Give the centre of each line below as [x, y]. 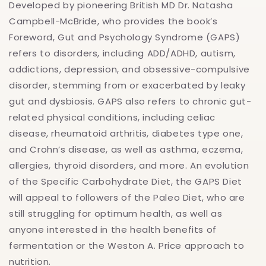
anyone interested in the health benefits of [113, 230]
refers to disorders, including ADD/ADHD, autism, [122, 53]
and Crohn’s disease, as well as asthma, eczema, [126, 150]
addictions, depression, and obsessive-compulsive [129, 69]
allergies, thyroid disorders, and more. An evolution [129, 166]
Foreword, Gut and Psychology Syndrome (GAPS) [125, 37]
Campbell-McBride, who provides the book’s [113, 21]
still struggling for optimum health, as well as [116, 214]
